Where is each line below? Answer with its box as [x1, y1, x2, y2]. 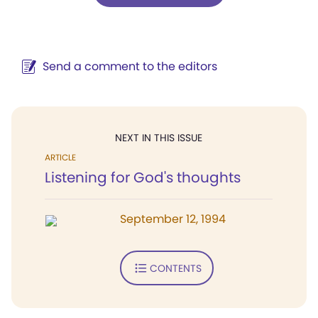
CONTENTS [149, 261, 202, 275]
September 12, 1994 [120, 211, 226, 227]
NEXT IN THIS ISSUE [115, 131, 202, 145]
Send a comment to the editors [43, 58, 217, 75]
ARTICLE [45, 151, 76, 163]
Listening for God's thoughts [45, 168, 241, 187]
